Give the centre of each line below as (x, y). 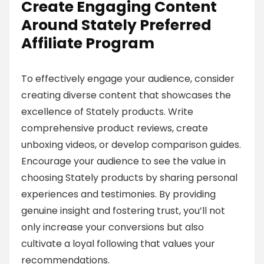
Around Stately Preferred (116, 25)
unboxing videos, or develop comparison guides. (131, 145)
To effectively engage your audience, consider (128, 79)
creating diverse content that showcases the (126, 95)
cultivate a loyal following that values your (118, 244)
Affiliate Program (88, 43)
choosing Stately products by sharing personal (129, 178)
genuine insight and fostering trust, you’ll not (123, 211)
